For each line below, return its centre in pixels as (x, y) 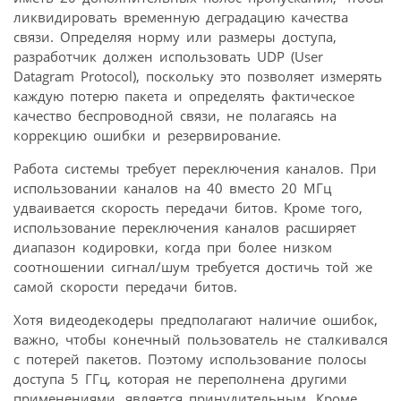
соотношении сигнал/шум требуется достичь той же (193, 266)
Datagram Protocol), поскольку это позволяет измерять (198, 76)
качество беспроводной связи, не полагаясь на (175, 115)
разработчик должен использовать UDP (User (168, 56)
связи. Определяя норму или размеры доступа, (175, 36)
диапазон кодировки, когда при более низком (173, 247)
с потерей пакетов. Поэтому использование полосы (190, 358)
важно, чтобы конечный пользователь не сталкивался (200, 339)
